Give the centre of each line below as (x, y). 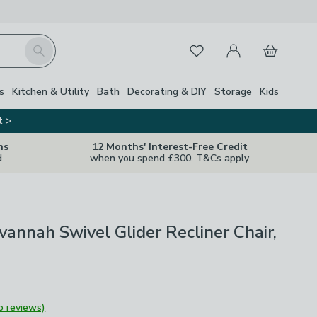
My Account (246, 42)
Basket (271, 42)
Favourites (205, 48)
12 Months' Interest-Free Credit (169, 147)
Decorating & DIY (167, 91)
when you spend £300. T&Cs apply (169, 158)
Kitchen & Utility (51, 91)
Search (40, 45)
